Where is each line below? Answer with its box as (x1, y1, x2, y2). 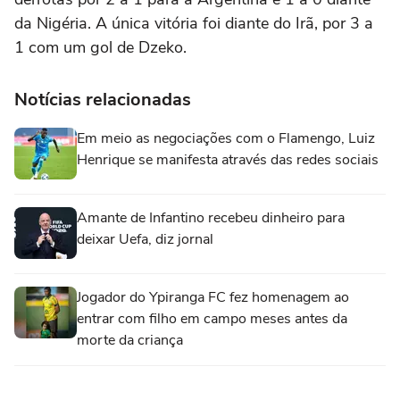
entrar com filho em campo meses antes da (77, 309, 347, 329)
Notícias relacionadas (14, 87, 191, 112)
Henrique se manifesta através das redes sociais (77, 150, 379, 170)
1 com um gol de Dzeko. (14, 37, 187, 58)
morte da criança (77, 330, 183, 350)
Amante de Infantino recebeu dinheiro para (77, 208, 345, 228)
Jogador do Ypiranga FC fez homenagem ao (77, 287, 349, 307)
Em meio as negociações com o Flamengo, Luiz (77, 129, 375, 148)
